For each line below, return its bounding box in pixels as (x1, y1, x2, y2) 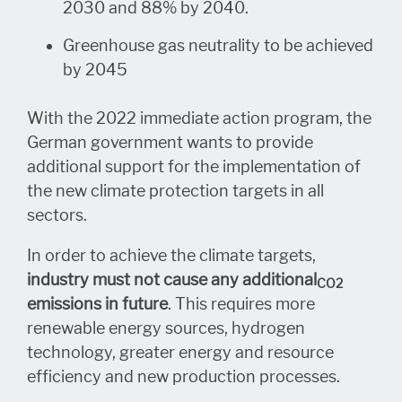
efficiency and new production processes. (27, 366, 340, 387)
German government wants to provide (27, 132, 313, 153)
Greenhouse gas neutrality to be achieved (63, 35, 373, 56)
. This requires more (168, 293, 315, 314)
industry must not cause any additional (27, 269, 317, 290)
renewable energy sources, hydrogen (27, 318, 305, 338)
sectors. (27, 205, 87, 225)
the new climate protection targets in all (27, 180, 324, 201)
